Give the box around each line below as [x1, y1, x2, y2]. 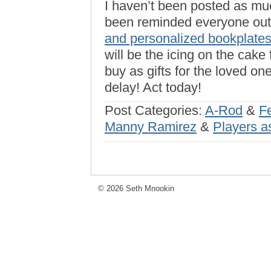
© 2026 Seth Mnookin [98, 184, 174, 193]
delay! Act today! [105, 80, 201, 95]
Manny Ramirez [105, 119, 197, 134]
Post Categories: [105, 103, 205, 118]
